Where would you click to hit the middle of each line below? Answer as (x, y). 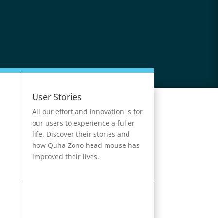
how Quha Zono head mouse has (86, 145)
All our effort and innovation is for (87, 111)
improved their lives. (66, 156)
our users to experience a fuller (83, 123)
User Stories (57, 97)
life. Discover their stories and (81, 134)
